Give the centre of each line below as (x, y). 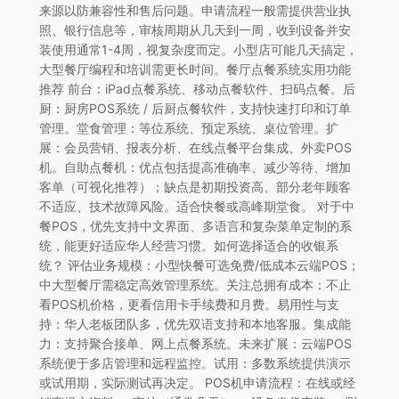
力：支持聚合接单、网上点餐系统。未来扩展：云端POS (195, 343)
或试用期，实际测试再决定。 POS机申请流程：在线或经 (197, 382)
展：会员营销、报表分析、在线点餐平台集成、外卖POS (195, 147)
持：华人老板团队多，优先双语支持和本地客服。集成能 (195, 323)
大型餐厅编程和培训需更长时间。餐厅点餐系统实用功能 (195, 69)
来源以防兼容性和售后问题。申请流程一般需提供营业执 (195, 10)
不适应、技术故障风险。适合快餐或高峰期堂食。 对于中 (196, 206)
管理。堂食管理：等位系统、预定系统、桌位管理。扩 (188, 127)
